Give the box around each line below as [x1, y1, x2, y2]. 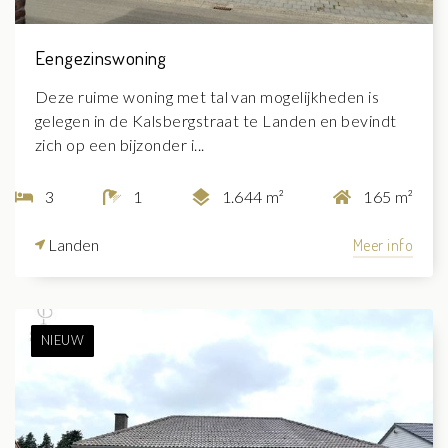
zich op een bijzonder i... [35, 134, 205, 154]
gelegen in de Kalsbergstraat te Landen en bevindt [35, 110, 397, 130]
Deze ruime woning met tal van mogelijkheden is [35, 86, 380, 106]
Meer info [352, 234, 413, 255]
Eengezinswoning [35, 44, 167, 70]
